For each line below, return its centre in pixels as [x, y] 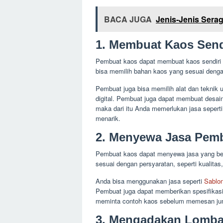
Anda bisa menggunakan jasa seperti [150, 181]
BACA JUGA [128, 19]
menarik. [109, 118]
